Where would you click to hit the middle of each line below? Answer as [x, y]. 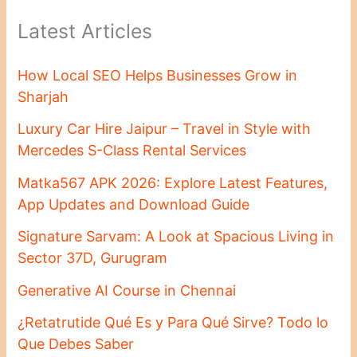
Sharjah [43, 96]
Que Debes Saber [76, 344]
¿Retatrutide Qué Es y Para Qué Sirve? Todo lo [173, 323]
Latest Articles [85, 31]
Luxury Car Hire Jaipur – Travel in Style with [165, 129]
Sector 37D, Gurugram [93, 258]
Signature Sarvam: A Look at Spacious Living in [176, 237]
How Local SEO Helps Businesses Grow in [158, 75]
